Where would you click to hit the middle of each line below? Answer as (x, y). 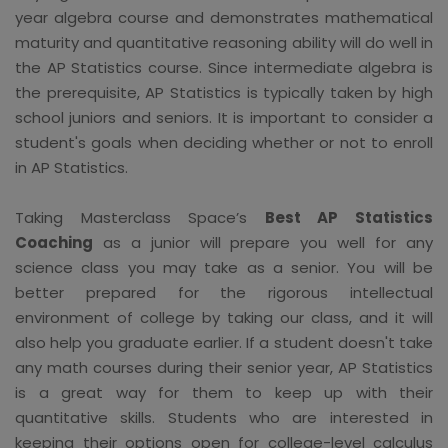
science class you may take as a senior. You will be (224, 267)
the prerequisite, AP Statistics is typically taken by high (224, 92)
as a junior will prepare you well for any (263, 242)
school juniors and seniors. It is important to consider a (224, 117)
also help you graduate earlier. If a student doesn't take (224, 342)
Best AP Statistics (349, 217)
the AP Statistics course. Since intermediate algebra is (224, 67)
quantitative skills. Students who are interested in (224, 417)
